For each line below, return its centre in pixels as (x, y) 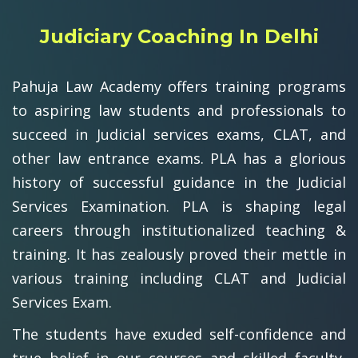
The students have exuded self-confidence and (179, 334)
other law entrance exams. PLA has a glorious (179, 158)
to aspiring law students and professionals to (179, 110)
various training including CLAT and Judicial (179, 278)
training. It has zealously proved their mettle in (179, 254)
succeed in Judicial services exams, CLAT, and (179, 134)
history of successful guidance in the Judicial (179, 182)
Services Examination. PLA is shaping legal (179, 206)
